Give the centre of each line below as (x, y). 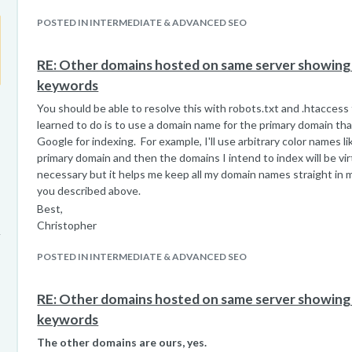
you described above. (89, 191)
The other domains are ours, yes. (122, 342)
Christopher (67, 225)
